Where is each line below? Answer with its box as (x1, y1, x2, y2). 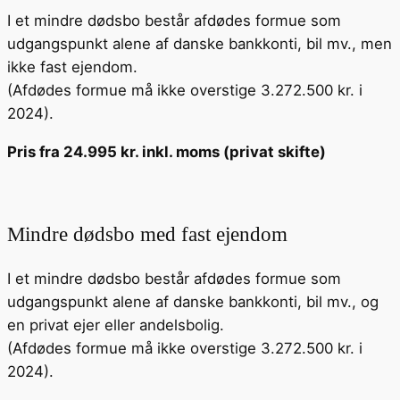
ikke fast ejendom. (7, 58, 137, 77)
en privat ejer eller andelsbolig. (7, 316, 224, 335)
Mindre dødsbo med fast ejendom (7, 222, 287, 246)
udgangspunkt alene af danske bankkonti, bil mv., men (7, 35, 392, 54)
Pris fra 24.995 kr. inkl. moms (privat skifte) (7, 143, 326, 161)
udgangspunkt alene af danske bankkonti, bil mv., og (7, 293, 379, 312)
